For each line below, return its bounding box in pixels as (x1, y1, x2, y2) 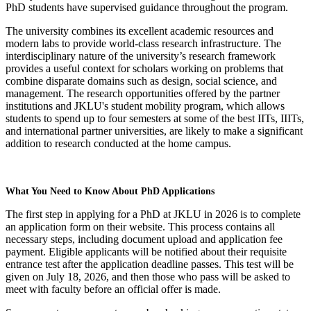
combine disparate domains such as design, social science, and (6, 74, 277, 87)
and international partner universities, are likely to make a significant (6, 124, 303, 137)
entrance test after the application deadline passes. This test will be (6, 258, 294, 270)
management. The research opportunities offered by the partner (6, 87, 280, 99)
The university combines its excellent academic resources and (6, 24, 274, 37)
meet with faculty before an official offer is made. (6, 283, 221, 295)
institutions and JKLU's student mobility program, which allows (6, 99, 285, 112)
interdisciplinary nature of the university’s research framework (6, 49, 276, 62)
